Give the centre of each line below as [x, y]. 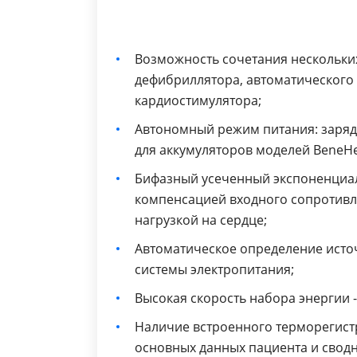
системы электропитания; [214, 269]
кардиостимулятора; [198, 100]
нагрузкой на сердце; [201, 220]
